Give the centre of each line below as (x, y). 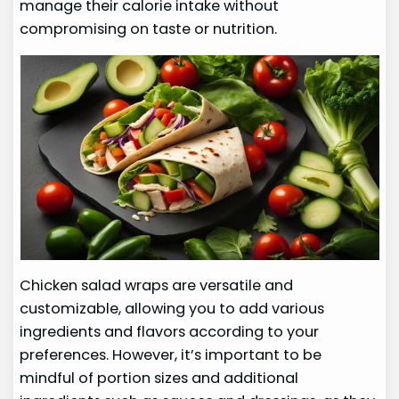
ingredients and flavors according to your (170, 332)
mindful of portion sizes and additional (159, 379)
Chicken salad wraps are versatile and (157, 286)
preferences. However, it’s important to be (171, 355)
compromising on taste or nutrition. (149, 28)
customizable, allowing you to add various (172, 309)
